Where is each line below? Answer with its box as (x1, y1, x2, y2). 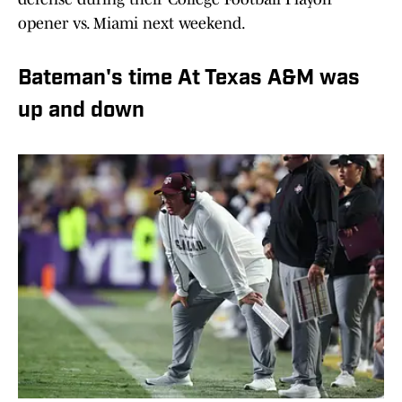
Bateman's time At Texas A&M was (18, 68, 360, 91)
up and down (18, 100, 144, 123)
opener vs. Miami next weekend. (18, 14, 246, 33)
